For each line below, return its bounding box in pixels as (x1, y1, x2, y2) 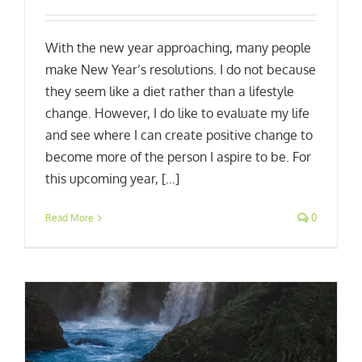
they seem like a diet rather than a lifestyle (45, 83, 294, 100)
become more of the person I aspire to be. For (45, 149, 311, 166)
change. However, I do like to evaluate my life (45, 105, 309, 122)
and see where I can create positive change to (45, 127, 313, 144)
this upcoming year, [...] (45, 170, 179, 187)
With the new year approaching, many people (45, 40, 311, 57)
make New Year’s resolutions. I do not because (45, 61, 316, 78)
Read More (45, 212, 94, 225)
